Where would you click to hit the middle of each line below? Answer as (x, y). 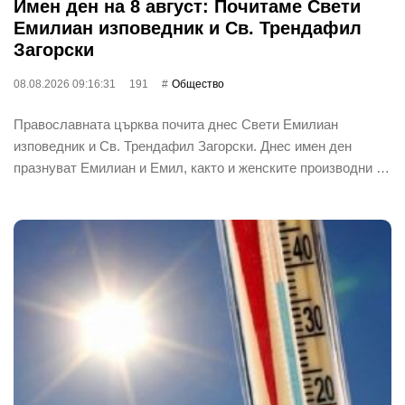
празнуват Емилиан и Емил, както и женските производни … (202, 167)
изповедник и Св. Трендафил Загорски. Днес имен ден (183, 146)
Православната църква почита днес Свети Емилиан (176, 124)
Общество (198, 84)
